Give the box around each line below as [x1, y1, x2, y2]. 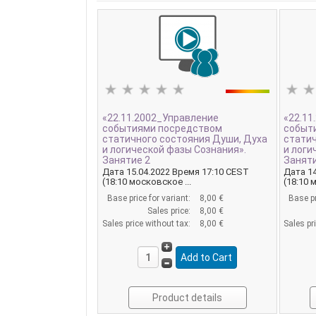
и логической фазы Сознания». [102, 143, 246, 155]
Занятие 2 [102, 154, 150, 166]
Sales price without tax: [102, 219, 193, 229]
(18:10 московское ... [102, 176, 191, 188]
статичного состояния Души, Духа [102, 133, 267, 145]
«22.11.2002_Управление [102, 111, 219, 123]
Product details [152, 292, 223, 304]
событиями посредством [102, 122, 222, 134]
